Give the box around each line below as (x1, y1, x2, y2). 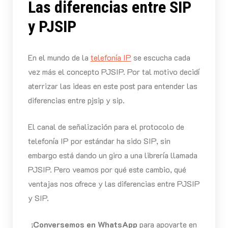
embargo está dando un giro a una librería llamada (27, 150, 197, 161)
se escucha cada (131, 52, 190, 63)
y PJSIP (27, 17, 76, 37)
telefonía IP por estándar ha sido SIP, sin (27, 135, 170, 147)
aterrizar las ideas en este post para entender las (27, 80, 197, 92)
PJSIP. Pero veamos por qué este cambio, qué (27, 164, 186, 175)
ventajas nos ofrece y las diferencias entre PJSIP (27, 178, 200, 189)
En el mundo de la (27, 52, 91, 63)
